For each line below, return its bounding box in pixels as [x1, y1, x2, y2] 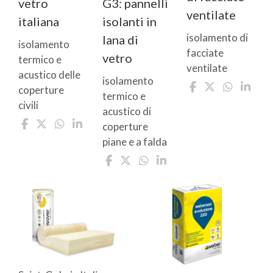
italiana [18, 13, 59, 29]
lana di [102, 32, 138, 47]
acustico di [102, 104, 151, 118]
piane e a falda [102, 135, 167, 148]
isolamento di [186, 31, 248, 44]
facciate [186, 46, 224, 60]
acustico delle [18, 68, 80, 81]
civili [18, 98, 38, 112]
